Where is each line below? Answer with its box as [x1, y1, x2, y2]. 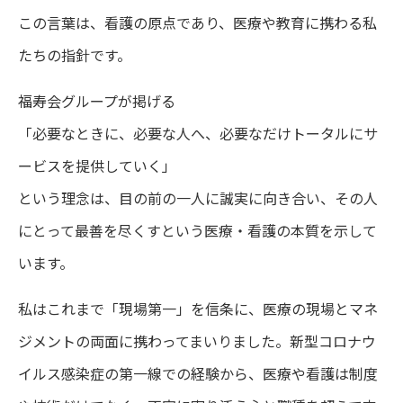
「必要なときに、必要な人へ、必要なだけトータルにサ [18, 122, 378, 144]
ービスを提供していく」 [18, 155, 176, 176]
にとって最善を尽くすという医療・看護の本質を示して [18, 219, 377, 241]
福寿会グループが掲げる [18, 90, 175, 112]
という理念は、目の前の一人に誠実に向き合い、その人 [18, 187, 378, 209]
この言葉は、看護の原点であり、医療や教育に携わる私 [18, 12, 377, 33]
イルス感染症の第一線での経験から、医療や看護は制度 [18, 363, 378, 384]
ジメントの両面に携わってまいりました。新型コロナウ [18, 330, 376, 352]
